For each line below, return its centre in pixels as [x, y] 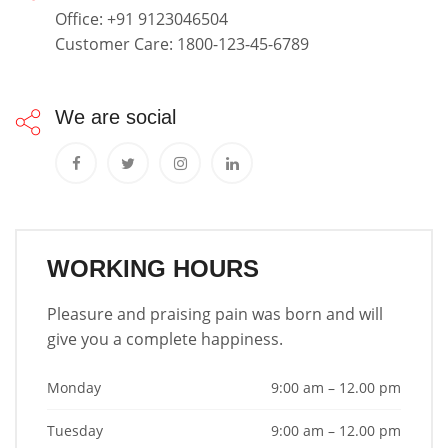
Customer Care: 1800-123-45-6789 [182, 44]
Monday [74, 387]
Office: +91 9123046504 [141, 19]
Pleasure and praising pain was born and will [215, 314]
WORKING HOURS [153, 268]
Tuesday [75, 430]
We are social [115, 117]
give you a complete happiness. [165, 339]
